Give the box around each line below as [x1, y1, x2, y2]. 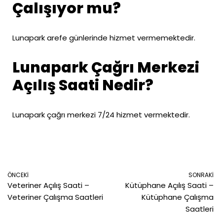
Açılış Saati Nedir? [12, 74, 153, 96]
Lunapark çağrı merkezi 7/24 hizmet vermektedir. [12, 109, 190, 120]
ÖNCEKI [7, 170, 29, 179]
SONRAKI [188, 170, 214, 179]
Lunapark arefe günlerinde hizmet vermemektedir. [12, 32, 195, 43]
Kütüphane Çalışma [142, 191, 214, 202]
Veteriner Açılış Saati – [7, 180, 89, 190]
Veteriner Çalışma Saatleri [7, 191, 103, 202]
